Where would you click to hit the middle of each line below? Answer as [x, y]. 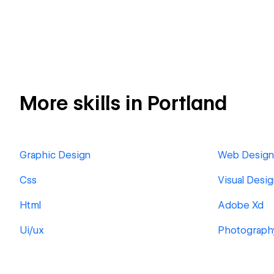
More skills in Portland [123, 103]
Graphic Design [55, 155]
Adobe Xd [241, 205]
